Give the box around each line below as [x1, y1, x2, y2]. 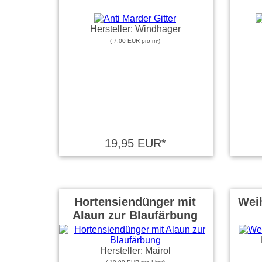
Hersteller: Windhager [89, 24, 181, 34]
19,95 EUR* [104, 137, 166, 150]
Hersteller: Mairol [99, 246, 171, 256]
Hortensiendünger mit [74, 195, 196, 208]
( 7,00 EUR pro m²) [110, 37, 160, 44]
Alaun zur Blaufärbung [73, 209, 198, 222]
